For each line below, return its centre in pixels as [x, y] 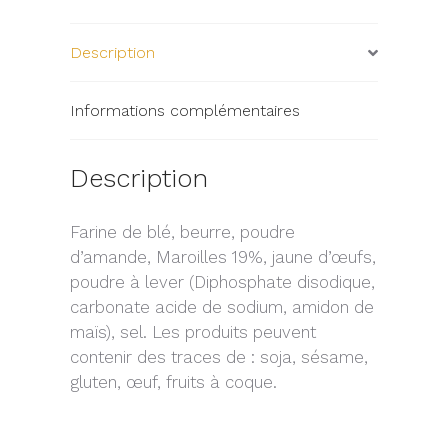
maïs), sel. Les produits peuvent [193, 331]
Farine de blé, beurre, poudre [182, 231]
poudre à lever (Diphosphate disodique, [222, 281]
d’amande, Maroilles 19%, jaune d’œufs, [223, 256]
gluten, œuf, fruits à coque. [173, 381]
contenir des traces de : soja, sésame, [219, 356]
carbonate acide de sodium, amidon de [222, 306]
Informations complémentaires [185, 111]
